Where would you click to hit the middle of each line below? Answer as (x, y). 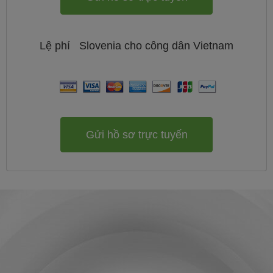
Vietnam (213, 46)
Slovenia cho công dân (135, 46)
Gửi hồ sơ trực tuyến (136, 134)
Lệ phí (56, 46)
